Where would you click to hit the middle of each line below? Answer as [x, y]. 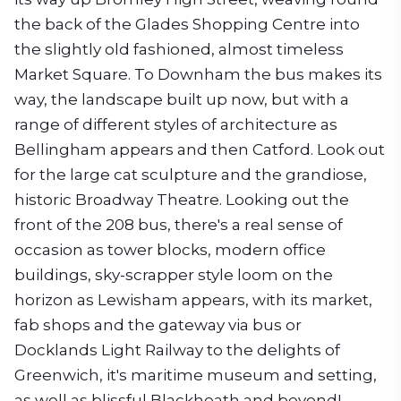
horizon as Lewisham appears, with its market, [193, 300]
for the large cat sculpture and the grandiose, [191, 175]
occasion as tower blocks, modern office [170, 250]
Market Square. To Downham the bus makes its [198, 74]
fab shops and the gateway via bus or [158, 325]
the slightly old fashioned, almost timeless [179, 49]
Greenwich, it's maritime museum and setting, [196, 375]
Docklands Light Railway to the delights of [177, 350]
